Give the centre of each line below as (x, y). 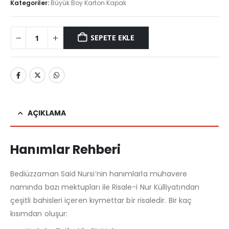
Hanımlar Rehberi (65, 149)
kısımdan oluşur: (39, 213)
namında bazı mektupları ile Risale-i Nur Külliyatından (105, 187)
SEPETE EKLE (112, 38)
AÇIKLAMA (47, 113)
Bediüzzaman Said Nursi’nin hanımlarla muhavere (99, 174)
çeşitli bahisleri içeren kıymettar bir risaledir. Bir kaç (101, 200)
